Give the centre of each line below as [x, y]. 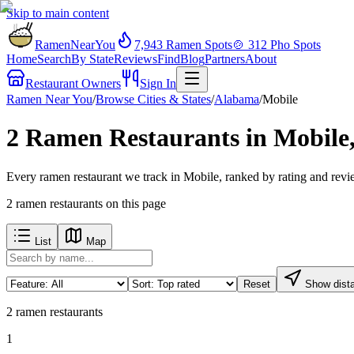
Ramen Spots [198, 45]
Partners [225, 59]
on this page [134, 203]
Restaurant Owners [73, 83]
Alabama [237, 99]
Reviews [136, 59]
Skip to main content [58, 13]
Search [54, 59]
